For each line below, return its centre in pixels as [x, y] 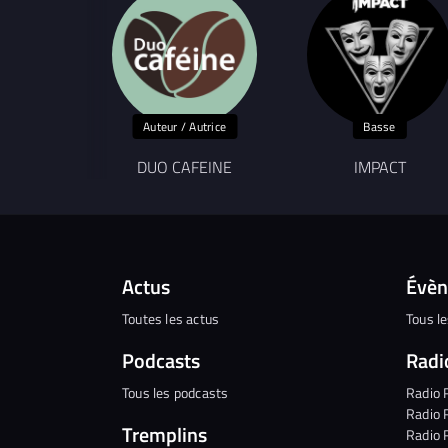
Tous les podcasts [175, 392]
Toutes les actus [171, 318]
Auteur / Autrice [184, 126]
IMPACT [379, 166]
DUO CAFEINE [184, 166]
